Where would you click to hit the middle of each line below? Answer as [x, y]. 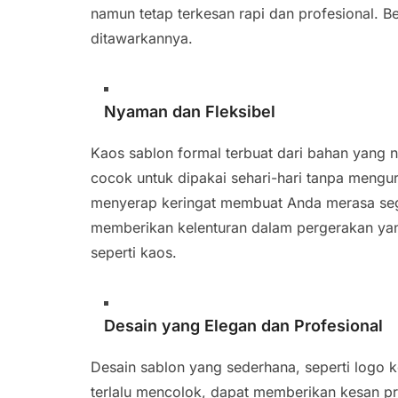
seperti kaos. [134, 252]
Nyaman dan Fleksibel [190, 111]
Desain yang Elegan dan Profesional [243, 326]
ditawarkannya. [142, 38]
